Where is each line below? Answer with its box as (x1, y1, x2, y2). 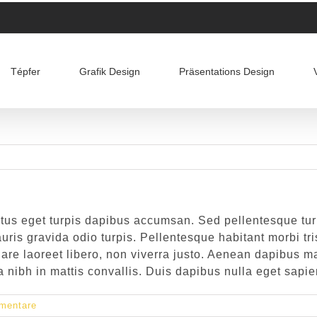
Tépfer (11, 65, 40, 77)
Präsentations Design (179, 65, 275, 77)
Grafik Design (79, 65, 140, 77)
